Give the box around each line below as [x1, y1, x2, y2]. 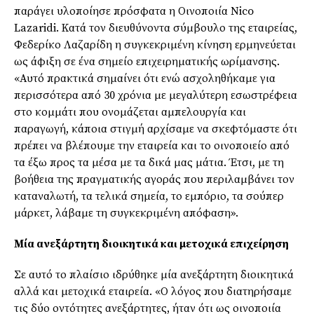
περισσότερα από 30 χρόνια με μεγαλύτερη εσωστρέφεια [14, 88, 297, 103]
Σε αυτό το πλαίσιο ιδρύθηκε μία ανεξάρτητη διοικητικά [14, 268, 294, 282]
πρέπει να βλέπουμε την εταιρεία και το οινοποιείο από [14, 139, 289, 153]
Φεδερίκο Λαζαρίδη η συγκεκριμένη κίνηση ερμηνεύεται [14, 38, 296, 53]
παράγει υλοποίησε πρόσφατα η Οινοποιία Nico [14, 4, 254, 19]
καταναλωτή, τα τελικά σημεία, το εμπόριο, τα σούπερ [14, 189, 284, 204]
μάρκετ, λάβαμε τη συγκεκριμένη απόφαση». [14, 206, 238, 221]
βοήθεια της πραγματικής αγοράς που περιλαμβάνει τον [14, 172, 294, 187]
